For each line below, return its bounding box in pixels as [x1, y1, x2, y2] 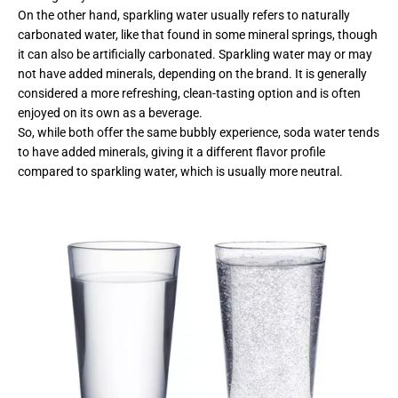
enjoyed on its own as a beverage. [18, 105, 203, 120]
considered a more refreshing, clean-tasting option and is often [18, 85, 361, 100]
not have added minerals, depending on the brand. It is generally [18, 66, 367, 81]
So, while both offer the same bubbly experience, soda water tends [18, 124, 379, 139]
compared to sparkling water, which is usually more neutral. [18, 163, 343, 179]
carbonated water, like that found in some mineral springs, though [18, 27, 378, 42]
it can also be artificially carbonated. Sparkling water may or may [18, 46, 372, 61]
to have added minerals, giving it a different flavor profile [18, 144, 325, 159]
